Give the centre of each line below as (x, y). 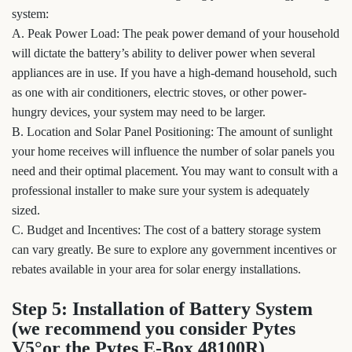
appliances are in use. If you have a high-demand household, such (174, 73)
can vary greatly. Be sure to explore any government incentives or (174, 249)
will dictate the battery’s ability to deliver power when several (163, 53)
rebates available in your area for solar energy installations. (156, 269)
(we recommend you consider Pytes (154, 328)
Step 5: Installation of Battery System (162, 309)
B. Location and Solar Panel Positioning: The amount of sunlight (172, 132)
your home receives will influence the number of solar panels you (173, 151)
